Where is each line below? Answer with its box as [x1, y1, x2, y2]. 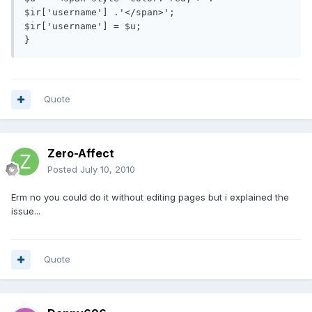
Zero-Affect [47, 146, 114, 161]
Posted [47, 164, 80, 175]
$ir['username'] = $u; [24, 21, 141, 32]
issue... [11, 205, 40, 217]
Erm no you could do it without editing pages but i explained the [11, 192, 289, 203]
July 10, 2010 [80, 164, 135, 175]
